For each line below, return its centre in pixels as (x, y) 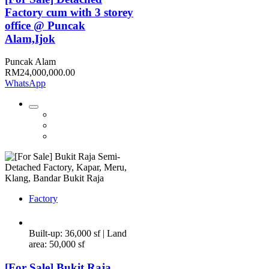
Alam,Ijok (30, 38)
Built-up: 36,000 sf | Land (78, 234)
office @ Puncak (45, 25)
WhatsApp (25, 83)
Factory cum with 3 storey (69, 12)
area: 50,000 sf (57, 244)
